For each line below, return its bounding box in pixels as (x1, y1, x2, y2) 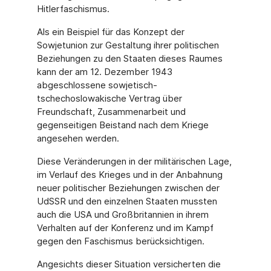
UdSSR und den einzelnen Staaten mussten (36, 195, 217, 207)
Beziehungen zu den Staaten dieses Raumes (36, 53, 223, 64)
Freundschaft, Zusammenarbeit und (36, 106, 186, 117)
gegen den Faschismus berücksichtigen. (36, 235, 204, 247)
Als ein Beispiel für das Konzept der (36, 26, 184, 38)
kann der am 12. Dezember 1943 (36, 66, 172, 77)
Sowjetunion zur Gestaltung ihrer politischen (36, 39, 219, 51)
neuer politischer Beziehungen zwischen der (36, 182, 220, 194)
